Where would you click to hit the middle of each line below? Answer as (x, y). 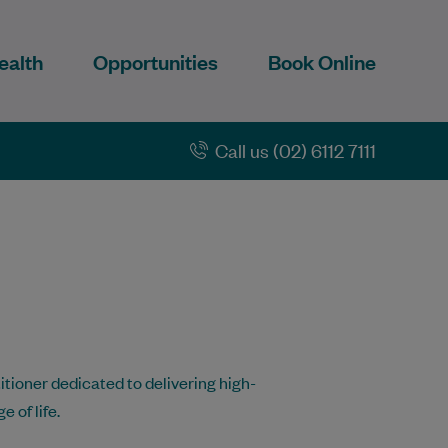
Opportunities (155, 61)
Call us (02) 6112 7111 (295, 149)
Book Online (322, 61)
